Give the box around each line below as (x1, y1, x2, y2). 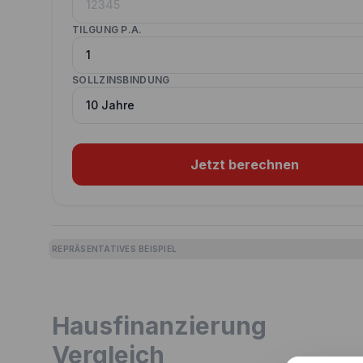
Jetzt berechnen (190, 156, 300, 173)
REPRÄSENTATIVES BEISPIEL (52, 243, 177, 254)
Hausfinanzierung (52, 311, 267, 340)
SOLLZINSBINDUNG (72, 74, 170, 86)
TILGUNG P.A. (72, 23, 143, 36)
